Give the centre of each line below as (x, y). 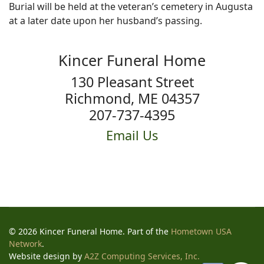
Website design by (47, 256)
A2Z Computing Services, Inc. (142, 256)
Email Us (132, 135)
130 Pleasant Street (132, 82)
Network (25, 244)
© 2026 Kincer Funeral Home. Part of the (90, 231)
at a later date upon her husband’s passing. (105, 21)
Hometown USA (201, 231)
